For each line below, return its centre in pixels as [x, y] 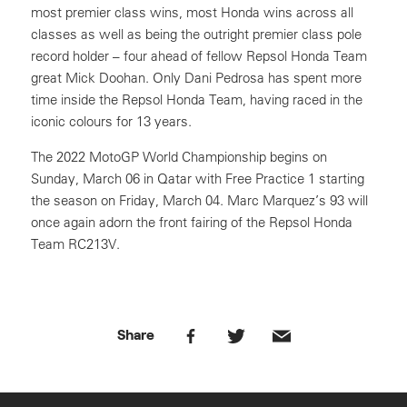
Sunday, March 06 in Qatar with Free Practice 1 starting [198, 179]
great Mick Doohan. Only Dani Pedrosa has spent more [196, 78]
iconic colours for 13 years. [111, 121]
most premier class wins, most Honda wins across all [192, 12]
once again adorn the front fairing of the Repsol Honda [192, 222]
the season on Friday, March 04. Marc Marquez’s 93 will [199, 200]
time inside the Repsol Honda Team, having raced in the [197, 99]
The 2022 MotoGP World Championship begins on [179, 157]
